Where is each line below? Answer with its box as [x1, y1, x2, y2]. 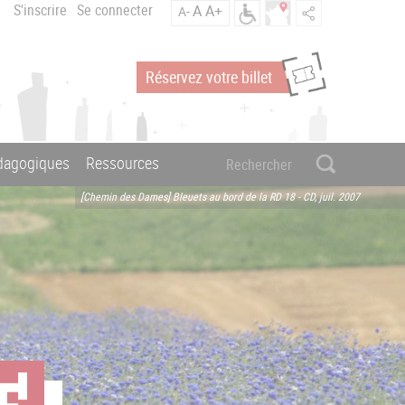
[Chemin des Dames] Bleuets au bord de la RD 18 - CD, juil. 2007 [80, 188, 360, 203]
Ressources [85, 152, 159, 174]
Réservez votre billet [146, 66, 272, 88]
